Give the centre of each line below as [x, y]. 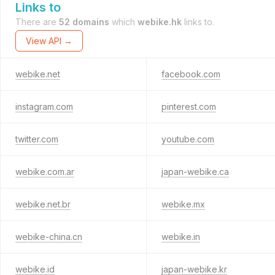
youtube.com [188, 139]
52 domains [84, 22]
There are [37, 22]
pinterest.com [189, 107]
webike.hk [160, 22]
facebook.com [191, 74]
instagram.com [44, 107]
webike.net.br [43, 204]
